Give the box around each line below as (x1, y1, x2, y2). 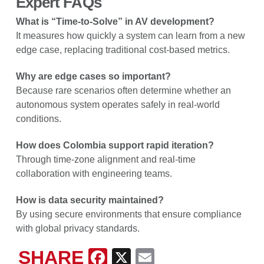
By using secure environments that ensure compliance (15, 209, 242, 219)
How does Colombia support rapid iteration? (15, 140, 214, 150)
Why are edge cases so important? (15, 71, 171, 81)
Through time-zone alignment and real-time (15, 154, 196, 164)
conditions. (15, 113, 61, 124)
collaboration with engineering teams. (15, 168, 172, 179)
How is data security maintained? (15, 194, 164, 205)
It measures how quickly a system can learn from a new (15, 30, 245, 41)
